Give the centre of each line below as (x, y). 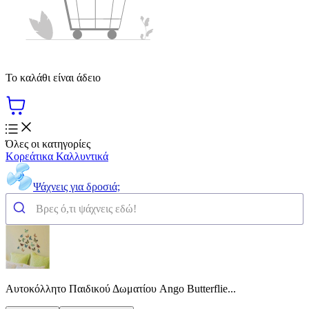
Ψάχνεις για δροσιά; (77, 186)
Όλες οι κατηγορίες (48, 143)
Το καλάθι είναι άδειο (53, 77)
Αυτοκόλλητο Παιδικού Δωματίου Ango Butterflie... (121, 288)
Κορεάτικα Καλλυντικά (57, 156)
